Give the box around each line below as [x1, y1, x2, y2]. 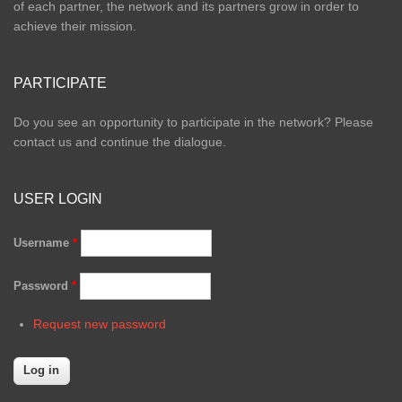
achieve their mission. [13, 18, 136, 33]
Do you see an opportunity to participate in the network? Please [13, 114, 373, 129]
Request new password [32, 316, 166, 331]
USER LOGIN [13, 190, 102, 206]
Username [13, 235, 73, 249]
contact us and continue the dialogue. [13, 134, 226, 149]
